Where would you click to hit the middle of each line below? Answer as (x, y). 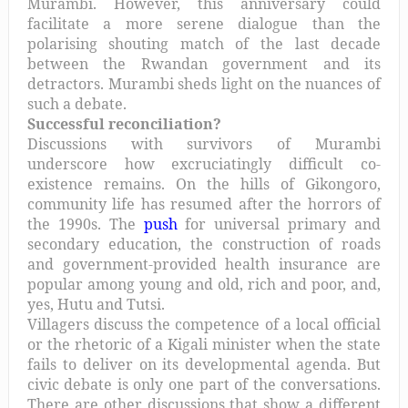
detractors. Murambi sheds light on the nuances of (204, 83)
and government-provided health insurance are (204, 264)
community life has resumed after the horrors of (204, 204)
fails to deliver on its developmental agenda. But (204, 364)
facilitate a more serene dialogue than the (204, 23)
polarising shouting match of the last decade (204, 43)
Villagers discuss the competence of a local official (204, 324)
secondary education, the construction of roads (204, 244)
